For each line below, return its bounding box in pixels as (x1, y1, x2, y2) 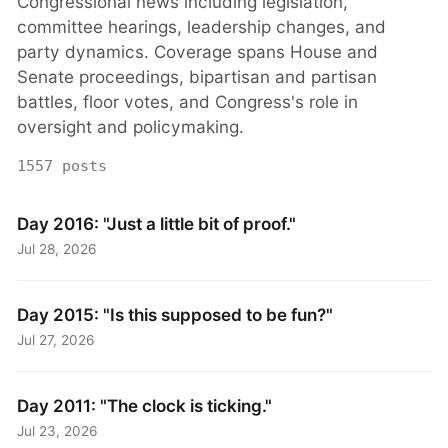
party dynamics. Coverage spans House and (17, 41, 379, 63)
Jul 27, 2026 (17, 331, 96, 348)
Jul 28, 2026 (17, 240, 98, 257)
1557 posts (17, 158, 108, 175)
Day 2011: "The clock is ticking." (17, 394, 273, 416)
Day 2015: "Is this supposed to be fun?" (17, 303, 334, 325)
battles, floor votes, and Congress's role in (17, 91, 359, 113)
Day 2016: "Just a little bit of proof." (17, 212, 297, 234)
